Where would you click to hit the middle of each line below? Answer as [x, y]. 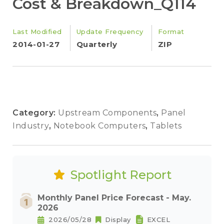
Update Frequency [110, 31]
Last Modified [37, 31]
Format [171, 31]
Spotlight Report [121, 175]
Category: [35, 113]
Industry [32, 126]
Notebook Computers [100, 126]
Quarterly [96, 44]
